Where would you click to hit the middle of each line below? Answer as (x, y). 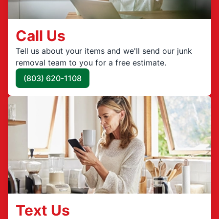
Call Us (41, 35)
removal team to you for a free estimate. (91, 62)
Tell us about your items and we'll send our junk (104, 51)
